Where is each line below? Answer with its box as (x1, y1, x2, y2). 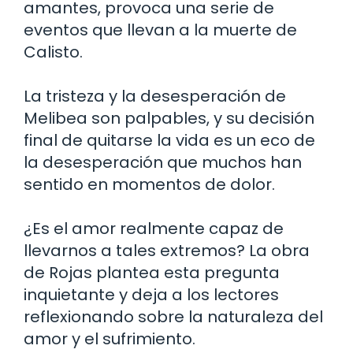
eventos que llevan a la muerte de (24, 18, 297, 41)
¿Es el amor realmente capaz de (24, 217, 284, 240)
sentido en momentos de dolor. (24, 173, 275, 195)
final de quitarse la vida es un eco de (24, 128, 315, 151)
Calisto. (24, 40, 83, 63)
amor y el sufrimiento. (24, 327, 195, 350)
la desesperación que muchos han (24, 150, 302, 173)
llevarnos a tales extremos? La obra (24, 239, 310, 262)
